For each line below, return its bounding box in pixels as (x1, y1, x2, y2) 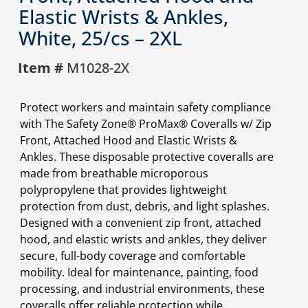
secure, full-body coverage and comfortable (19, 247, 245, 263)
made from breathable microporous (19, 165, 208, 181)
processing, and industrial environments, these (19, 280, 265, 296)
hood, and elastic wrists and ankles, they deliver (19, 231, 267, 247)
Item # (18, 58, 64, 77)
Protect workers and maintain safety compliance (19, 99, 271, 115)
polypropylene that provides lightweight (19, 181, 227, 197)
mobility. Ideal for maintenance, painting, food (19, 264, 258, 280)
